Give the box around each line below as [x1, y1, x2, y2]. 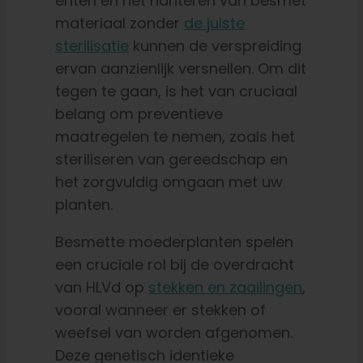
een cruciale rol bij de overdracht [54, 254, 294, 275]
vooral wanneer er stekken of [54, 300, 266, 321]
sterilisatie [54, 36, 129, 57]
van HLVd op [54, 277, 148, 298]
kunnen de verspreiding [128, 36, 301, 57]
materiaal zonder [54, 13, 184, 34]
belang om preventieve [54, 104, 223, 125]
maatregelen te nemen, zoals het [54, 126, 295, 147]
